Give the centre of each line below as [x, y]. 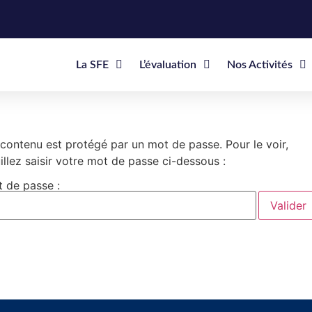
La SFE [92, 65]
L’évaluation [167, 65]
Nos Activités [259, 65]
